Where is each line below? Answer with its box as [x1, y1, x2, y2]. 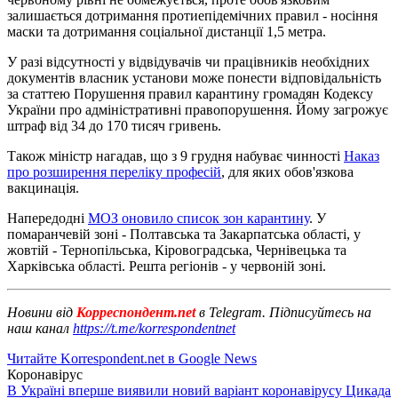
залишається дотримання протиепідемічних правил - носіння [7, 7, 378, 23]
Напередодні [7, 210, 88, 226]
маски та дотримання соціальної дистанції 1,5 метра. [7, 23, 326, 39]
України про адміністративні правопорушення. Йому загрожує [7, 101, 388, 117]
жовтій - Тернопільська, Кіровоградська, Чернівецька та [7, 242, 346, 258]
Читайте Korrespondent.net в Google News [7, 350, 257, 366]
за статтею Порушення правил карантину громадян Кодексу [7, 85, 373, 101]
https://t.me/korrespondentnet [73, 320, 235, 336]
